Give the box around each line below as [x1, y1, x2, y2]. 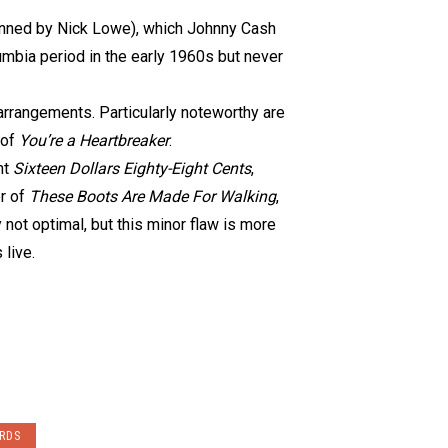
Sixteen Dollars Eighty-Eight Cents [13, 159, 251, 178]
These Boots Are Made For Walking [29, 187, 276, 206]
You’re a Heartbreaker [19, 131, 169, 150]
